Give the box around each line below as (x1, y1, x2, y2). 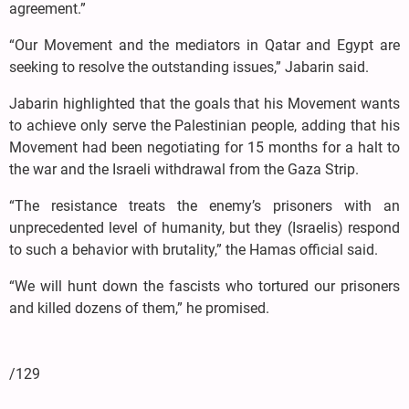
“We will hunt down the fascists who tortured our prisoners (9, 277, 400, 295)
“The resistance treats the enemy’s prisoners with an (9, 196, 400, 215)
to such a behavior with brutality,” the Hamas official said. (9, 240, 378, 258)
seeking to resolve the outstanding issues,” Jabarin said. (9, 58, 369, 76)
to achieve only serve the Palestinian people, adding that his (9, 116, 400, 134)
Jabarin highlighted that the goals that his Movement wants (9, 94, 400, 112)
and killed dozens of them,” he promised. (9, 299, 269, 317)
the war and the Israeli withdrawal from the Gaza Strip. (9, 160, 359, 178)
